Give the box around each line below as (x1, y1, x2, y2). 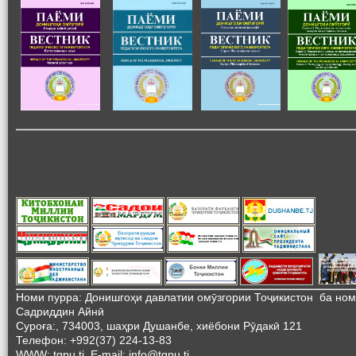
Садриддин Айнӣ (16, 304, 104, 318)
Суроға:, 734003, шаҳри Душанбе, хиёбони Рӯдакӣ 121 (16, 319, 302, 332)
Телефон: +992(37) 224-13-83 (16, 333, 172, 346)
